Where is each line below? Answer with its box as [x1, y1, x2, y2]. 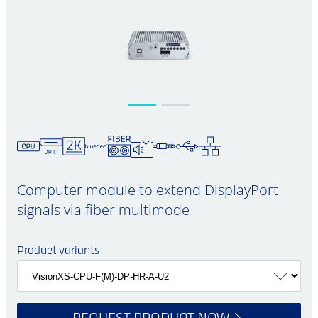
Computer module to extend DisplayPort [17, 180, 278, 199]
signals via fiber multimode [17, 200, 190, 219]
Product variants [17, 246, 99, 256]
